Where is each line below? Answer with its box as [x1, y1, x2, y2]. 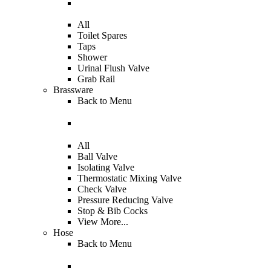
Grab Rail [77, 74, 115, 85]
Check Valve [77, 183, 126, 194]
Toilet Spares [77, 30, 127, 41]
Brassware [53, 85, 93, 96]
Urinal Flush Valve [77, 63, 149, 74]
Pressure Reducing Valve [77, 194, 173, 205]
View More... [77, 216, 128, 227]
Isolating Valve [77, 162, 134, 172]
